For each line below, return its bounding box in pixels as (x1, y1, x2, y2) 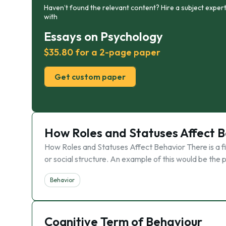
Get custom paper (54, 72, 126, 82)
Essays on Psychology (44, 29, 163, 44)
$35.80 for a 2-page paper (44, 46, 160, 58)
